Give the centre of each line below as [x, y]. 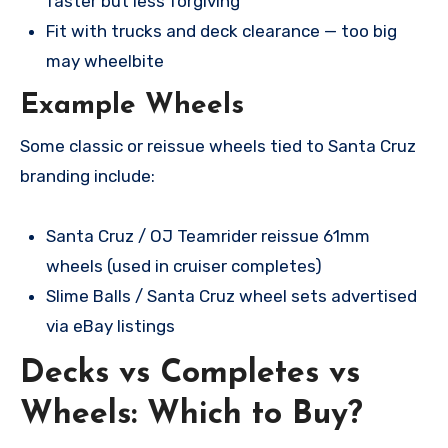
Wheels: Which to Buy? [191, 414]
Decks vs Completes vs [190, 373]
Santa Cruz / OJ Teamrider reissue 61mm [207, 235]
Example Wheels [132, 106]
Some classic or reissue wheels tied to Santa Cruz [218, 145]
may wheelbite [104, 60]
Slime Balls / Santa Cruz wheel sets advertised [231, 295]
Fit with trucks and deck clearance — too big [221, 30]
